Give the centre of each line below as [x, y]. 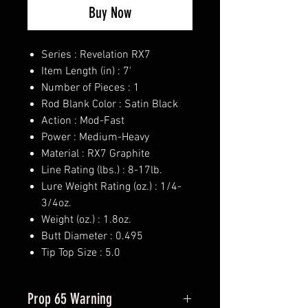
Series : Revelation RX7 [96, 55]
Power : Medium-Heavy [95, 138]
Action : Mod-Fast [83, 121]
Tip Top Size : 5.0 [81, 253]
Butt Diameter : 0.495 [92, 237]
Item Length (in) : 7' [86, 72]
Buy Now [110, 13]
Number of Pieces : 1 [90, 88]
